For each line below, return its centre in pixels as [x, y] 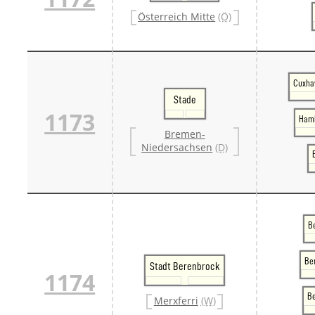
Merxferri [176, 301]
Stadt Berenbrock [185, 266]
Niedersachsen [177, 148]
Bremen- [185, 134]
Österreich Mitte [177, 17]
